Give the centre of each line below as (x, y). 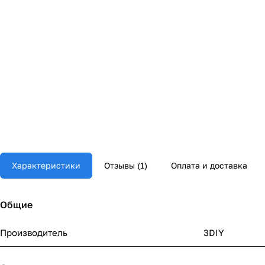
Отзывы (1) (126, 165)
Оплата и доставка (209, 165)
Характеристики (46, 165)
